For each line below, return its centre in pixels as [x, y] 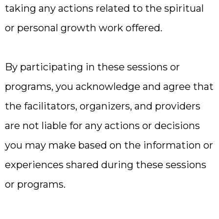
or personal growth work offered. [84, 28]
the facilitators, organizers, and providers [103, 106]
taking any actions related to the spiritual [104, 8]
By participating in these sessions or [92, 67]
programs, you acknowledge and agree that [109, 87]
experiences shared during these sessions [106, 165]
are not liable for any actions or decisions [102, 126]
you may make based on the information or [109, 145]
